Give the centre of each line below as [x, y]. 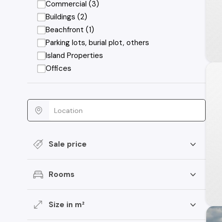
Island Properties [75, 55]
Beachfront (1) [70, 30]
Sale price [68, 144]
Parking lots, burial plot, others [98, 43]
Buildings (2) [67, 17]
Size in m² [67, 204]
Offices [59, 68]
